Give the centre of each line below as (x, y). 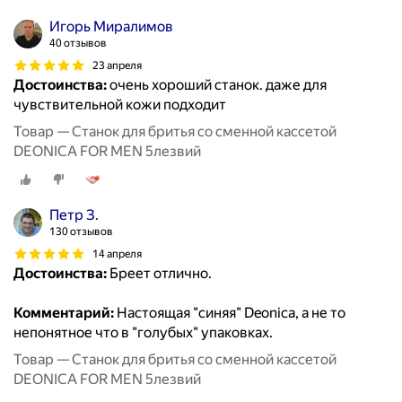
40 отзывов (78, 44)
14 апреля (117, 253)
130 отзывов (81, 232)
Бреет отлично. (159, 274)
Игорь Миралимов (111, 27)
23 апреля (117, 65)
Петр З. (74, 215)
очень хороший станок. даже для (217, 85)
